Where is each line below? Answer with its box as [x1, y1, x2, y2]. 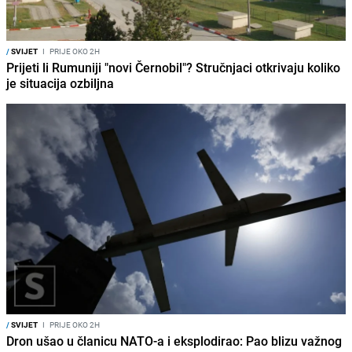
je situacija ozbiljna [6, 74, 114, 92]
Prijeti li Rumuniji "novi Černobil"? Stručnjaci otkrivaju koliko [6, 58, 340, 76]
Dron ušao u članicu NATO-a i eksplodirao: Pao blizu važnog [6, 332, 342, 350]
